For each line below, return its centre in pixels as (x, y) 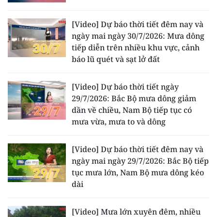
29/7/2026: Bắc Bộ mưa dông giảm (134, 98)
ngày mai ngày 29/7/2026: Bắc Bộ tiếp (140, 161)
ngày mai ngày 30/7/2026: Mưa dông (138, 36)
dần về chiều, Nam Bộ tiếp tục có (132, 110)
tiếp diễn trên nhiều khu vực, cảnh (136, 47)
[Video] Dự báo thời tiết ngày (125, 87)
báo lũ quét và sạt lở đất (116, 59)
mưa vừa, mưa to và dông (119, 122)
